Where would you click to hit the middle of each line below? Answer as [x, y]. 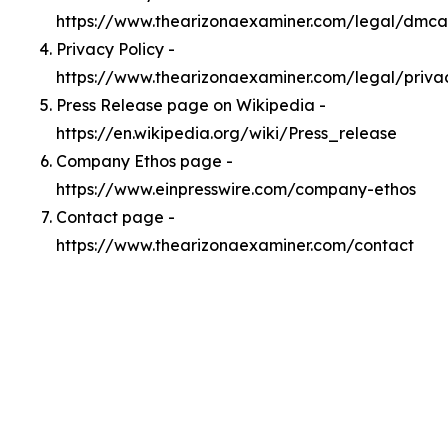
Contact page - [115, 217]
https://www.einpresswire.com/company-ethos [236, 189]
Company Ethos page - [144, 161]
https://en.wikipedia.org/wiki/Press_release [226, 133]
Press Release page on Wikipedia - [191, 105]
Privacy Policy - [115, 49]
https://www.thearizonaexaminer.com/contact [235, 245]
